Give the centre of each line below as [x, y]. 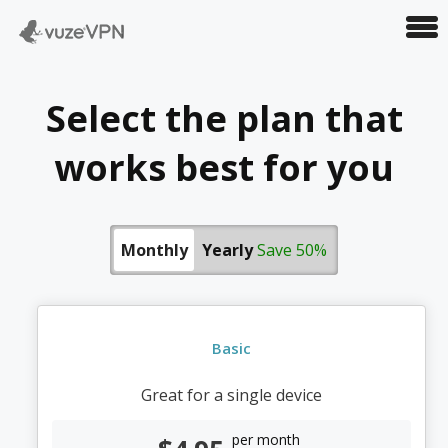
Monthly [154, 250]
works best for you [224, 167]
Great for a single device [231, 395]
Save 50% [291, 250]
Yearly [229, 250]
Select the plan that [224, 118]
